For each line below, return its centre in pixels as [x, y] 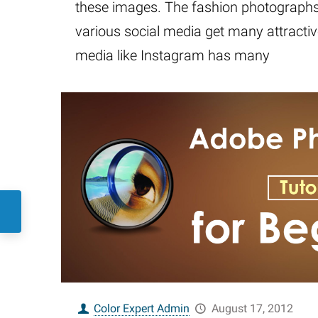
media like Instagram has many [172, 55]
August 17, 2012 [252, 308]
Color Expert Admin [142, 308]
